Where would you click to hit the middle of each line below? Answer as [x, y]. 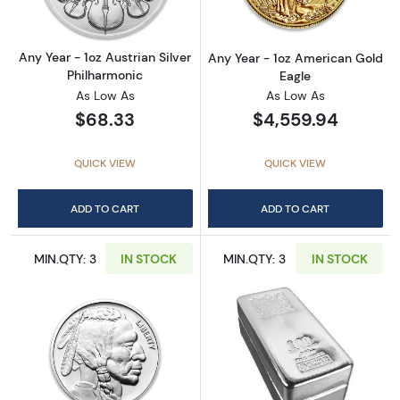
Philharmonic [105, 75]
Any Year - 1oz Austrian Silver [105, 58]
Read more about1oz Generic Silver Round [239, 364]
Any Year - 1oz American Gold [295, 58]
